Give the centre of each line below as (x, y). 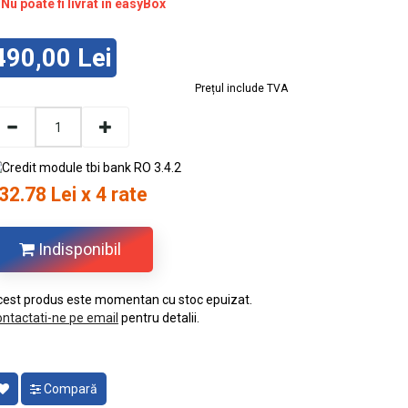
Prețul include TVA (241, 88)
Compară (69, 389)
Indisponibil (78, 249)
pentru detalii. (159, 318)
